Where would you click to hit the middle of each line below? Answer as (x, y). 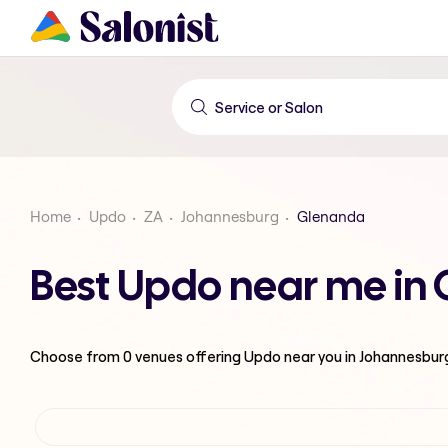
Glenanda (331, 216)
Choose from (76, 356)
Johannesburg (230, 216)
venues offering (188, 356)
